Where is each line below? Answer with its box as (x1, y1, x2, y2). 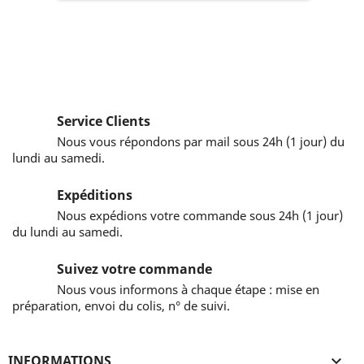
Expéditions (57, 186, 132, 204)
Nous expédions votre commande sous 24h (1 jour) (57, 207, 343, 223)
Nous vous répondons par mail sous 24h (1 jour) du (57, 133, 344, 149)
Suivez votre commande (57, 260, 212, 278)
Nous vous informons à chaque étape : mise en (57, 281, 319, 297)
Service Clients (57, 112, 150, 130)
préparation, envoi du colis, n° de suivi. (12, 297, 230, 314)
